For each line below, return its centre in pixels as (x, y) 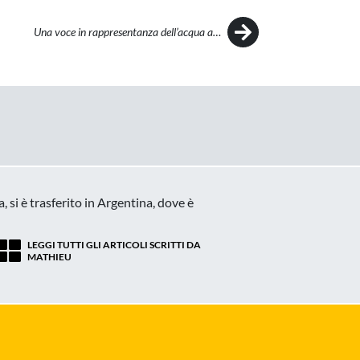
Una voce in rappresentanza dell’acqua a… (127, 31)
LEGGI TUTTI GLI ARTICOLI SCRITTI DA (114, 244)
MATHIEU (49, 256)
